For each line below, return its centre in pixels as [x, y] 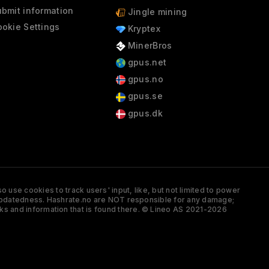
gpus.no [144, 79]
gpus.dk [144, 113]
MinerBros [149, 45]
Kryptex [143, 28]
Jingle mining [156, 11]
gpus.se [144, 96]
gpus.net [146, 62]
